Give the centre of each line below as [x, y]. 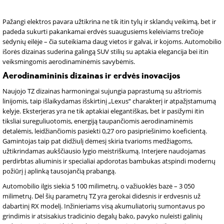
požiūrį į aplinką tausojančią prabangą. [59, 171]
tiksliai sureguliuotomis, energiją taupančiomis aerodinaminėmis [98, 121]
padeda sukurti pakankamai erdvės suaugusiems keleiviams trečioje [103, 31]
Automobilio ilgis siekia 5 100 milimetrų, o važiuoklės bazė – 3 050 [98, 186]
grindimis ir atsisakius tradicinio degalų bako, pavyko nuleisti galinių [102, 216]
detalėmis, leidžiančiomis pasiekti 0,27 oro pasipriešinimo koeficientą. [105, 131]
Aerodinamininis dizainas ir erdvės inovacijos [91, 76]
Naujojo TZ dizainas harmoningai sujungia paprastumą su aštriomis [102, 91]
